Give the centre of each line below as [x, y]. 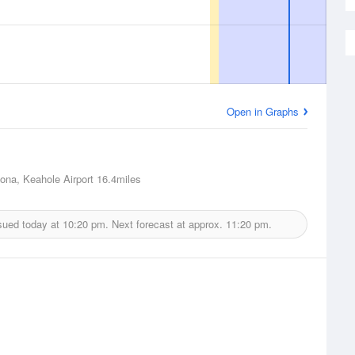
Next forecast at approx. [167, 224]
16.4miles [117, 179]
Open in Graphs [263, 111]
